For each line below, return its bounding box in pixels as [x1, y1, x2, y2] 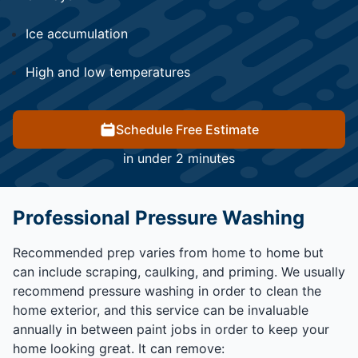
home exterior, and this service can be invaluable [13, 302, 308, 319]
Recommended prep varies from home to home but [13, 245, 324, 261]
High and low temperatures [26, 64, 190, 81]
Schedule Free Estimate [115, 121, 259, 138]
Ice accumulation [26, 26, 128, 42]
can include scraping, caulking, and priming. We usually [13, 264, 345, 280]
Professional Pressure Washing [13, 206, 304, 230]
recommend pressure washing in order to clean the [13, 283, 321, 300]
